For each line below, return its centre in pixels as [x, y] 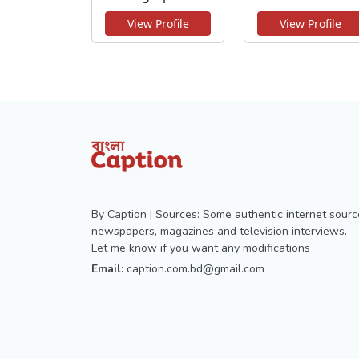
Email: [107, 268]
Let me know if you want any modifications [201, 248]
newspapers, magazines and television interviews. [219, 231]
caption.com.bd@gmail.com [196, 268]
